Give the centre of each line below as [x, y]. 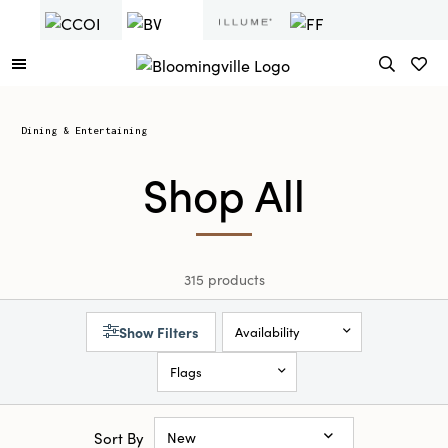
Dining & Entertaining [84, 130]
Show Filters [159, 332]
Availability [267, 331]
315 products [224, 279]
